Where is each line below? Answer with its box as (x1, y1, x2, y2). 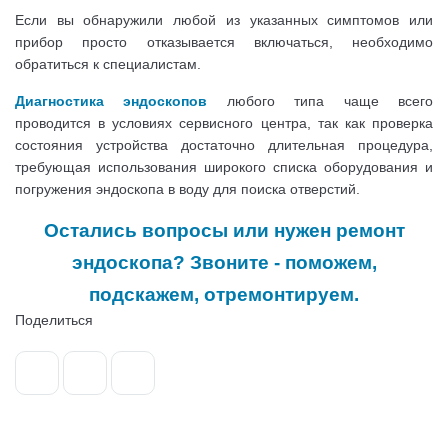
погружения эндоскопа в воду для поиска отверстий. (15, 181, 360, 197)
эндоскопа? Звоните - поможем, (71, 252, 377, 273)
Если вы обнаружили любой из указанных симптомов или (15, 12, 433, 28)
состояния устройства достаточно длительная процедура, (15, 137, 433, 153)
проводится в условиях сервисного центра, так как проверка (15, 115, 433, 131)
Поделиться (15, 312, 93, 328)
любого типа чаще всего (207, 93, 434, 109)
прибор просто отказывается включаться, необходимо (15, 34, 433, 50)
